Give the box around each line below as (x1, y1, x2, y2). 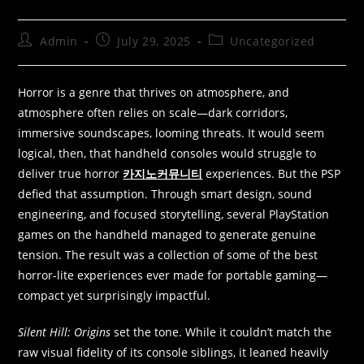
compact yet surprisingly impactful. (18, 287, 211, 303)
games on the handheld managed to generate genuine (18, 226, 317, 242)
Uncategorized (230, 32, 316, 49)
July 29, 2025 (117, 32, 192, 49)
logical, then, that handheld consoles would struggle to (18, 145, 317, 161)
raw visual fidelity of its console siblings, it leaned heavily (18, 344, 329, 360)
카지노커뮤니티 (123, 165, 203, 181)
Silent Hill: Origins (18, 323, 111, 340)
